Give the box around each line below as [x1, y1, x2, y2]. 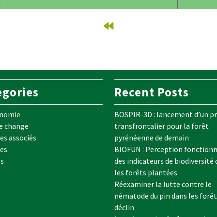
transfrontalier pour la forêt [114, 121, 209, 131]
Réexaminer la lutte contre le [114, 179, 212, 189]
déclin [114, 202, 134, 213]
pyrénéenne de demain [114, 133, 189, 143]
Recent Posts [114, 84, 189, 100]
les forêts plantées [114, 168, 177, 178]
